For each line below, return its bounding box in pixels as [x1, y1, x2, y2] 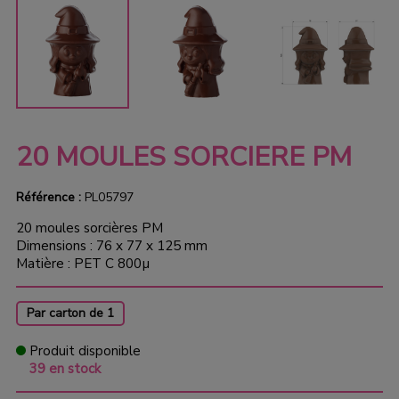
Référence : [15, 189, 81, 207]
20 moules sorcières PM [15, 219, 163, 238]
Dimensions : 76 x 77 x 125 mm [15, 237, 208, 256]
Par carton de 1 [26, 305, 114, 322]
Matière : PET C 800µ [15, 255, 150, 273]
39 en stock [28, 360, 101, 379]
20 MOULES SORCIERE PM [15, 139, 352, 176]
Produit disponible [25, 342, 141, 361]
